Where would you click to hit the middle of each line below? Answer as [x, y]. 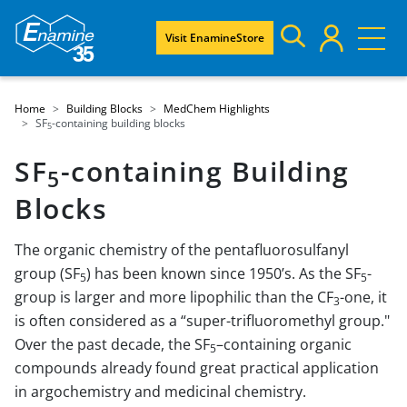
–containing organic [284, 344]
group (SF [47, 273]
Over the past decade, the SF [112, 344]
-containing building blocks [119, 123]
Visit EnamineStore [215, 37]
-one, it [363, 297]
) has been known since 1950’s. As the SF [223, 273]
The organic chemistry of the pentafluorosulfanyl [182, 250]
